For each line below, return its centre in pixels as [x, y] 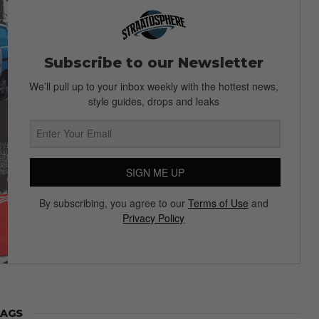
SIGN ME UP [155, 172]
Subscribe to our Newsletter [153, 62]
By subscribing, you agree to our [113, 203]
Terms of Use [218, 203]
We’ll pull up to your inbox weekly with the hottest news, [153, 86]
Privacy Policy [154, 218]
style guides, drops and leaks [153, 101]
